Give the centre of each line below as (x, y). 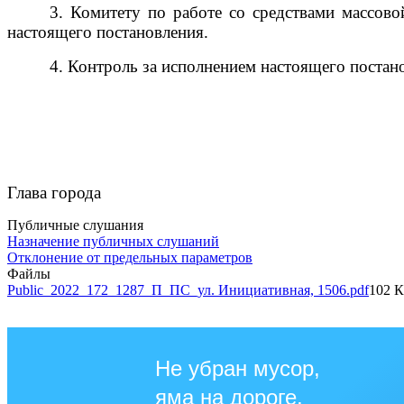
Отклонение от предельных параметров (130, 257)
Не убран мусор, (238, 368)
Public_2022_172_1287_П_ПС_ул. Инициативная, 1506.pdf (188, 289)
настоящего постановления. (108, 32)
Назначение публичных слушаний (113, 241)
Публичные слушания (75, 225)
